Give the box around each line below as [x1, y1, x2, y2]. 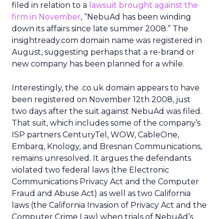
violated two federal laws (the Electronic [12, 165, 169, 175]
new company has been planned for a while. [12, 59, 184, 68]
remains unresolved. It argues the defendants [12, 153, 191, 163]
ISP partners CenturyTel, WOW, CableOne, [12, 130, 179, 139]
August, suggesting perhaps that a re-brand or [12, 47, 195, 57]
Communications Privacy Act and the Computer [12, 177, 199, 186]
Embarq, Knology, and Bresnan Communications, [12, 142, 202, 151]
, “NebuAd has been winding [81, 12, 191, 22]
